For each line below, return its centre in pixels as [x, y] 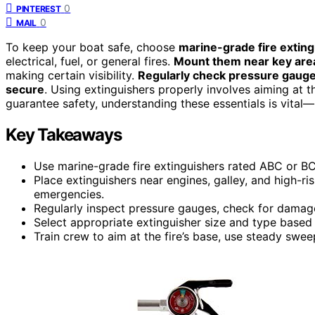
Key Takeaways [64, 134]
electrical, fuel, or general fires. [90, 61]
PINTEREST [39, 8]
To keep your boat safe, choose [92, 47]
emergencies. [69, 194]
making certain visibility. [72, 75]
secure [25, 89]
